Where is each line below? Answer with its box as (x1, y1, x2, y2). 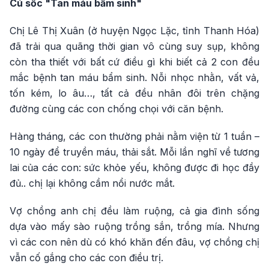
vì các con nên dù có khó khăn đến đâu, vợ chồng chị (10, 236, 259, 248)
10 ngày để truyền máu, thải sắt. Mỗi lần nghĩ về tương (10, 146, 259, 158)
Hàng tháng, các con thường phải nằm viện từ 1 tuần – (10, 130, 259, 142)
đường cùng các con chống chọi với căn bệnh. (10, 103, 223, 115)
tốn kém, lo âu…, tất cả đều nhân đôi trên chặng (10, 87, 259, 99)
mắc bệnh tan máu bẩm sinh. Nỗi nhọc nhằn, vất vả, (10, 71, 259, 83)
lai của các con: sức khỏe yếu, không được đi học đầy (10, 162, 259, 174)
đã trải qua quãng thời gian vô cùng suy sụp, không (10, 40, 259, 52)
